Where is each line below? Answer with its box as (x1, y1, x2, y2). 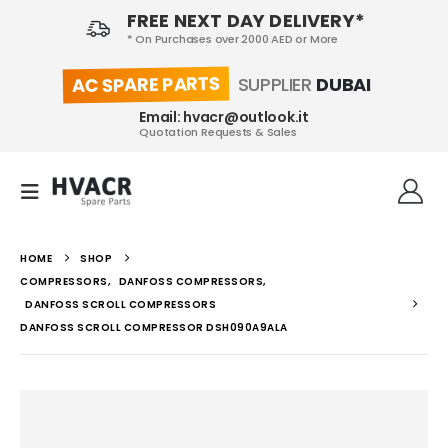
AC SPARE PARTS (71, 70, 220, 99)
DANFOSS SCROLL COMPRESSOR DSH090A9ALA (20, 320, 293, 336)
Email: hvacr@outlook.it (139, 106, 309, 127)
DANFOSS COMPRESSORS (118, 274, 263, 290)
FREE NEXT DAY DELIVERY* (126, 8, 365, 33)
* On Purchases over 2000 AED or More (126, 31, 338, 47)
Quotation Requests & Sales (139, 123, 297, 140)
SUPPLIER (233, 72, 317, 98)
